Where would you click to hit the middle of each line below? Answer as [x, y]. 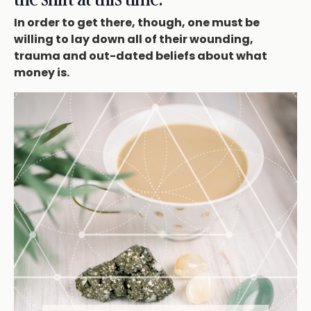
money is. [42, 73]
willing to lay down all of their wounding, [134, 40]
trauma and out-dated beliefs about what [141, 56]
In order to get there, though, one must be [137, 23]
